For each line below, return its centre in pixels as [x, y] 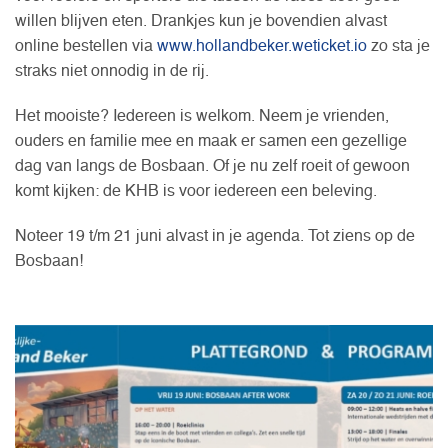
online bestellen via [86, 46]
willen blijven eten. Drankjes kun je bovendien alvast [201, 21]
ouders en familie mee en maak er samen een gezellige [211, 141]
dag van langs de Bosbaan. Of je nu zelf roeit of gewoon [212, 166]
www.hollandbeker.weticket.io [262, 46]
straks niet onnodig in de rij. [112, 71]
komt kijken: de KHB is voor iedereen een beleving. [196, 191]
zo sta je [398, 46]
